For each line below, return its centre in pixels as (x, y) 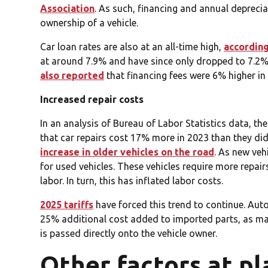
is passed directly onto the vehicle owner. (129, 233)
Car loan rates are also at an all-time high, (132, 46)
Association (68, 8)
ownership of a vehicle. (91, 22)
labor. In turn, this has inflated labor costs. (132, 180)
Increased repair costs (92, 99)
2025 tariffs (67, 204)
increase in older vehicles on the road (127, 152)
